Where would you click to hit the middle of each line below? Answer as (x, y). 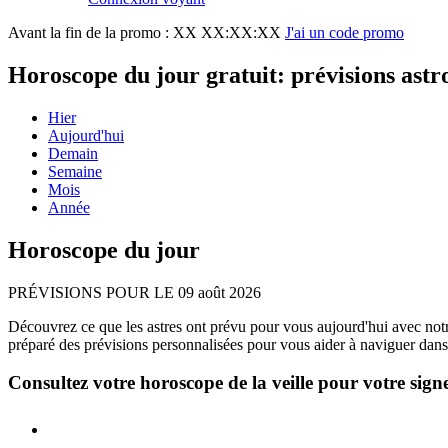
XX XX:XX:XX (227, 32)
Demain (73, 153)
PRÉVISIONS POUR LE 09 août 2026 (134, 292)
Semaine (75, 171)
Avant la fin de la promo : (90, 32)
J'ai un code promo (344, 32)
